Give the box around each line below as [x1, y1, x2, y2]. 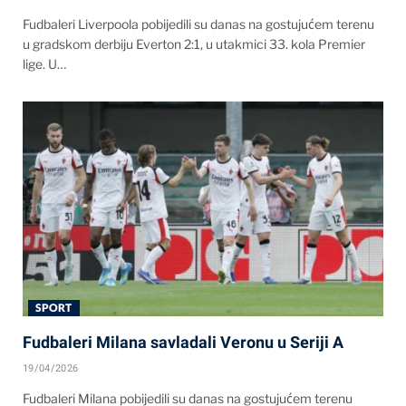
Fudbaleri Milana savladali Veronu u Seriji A [23, 332, 343, 352]
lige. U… [23, 56, 66, 72]
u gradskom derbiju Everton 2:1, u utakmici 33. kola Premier [23, 36, 365, 53]
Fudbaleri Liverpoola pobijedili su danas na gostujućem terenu [23, 16, 374, 33]
